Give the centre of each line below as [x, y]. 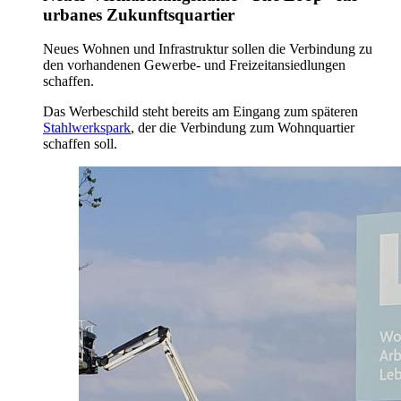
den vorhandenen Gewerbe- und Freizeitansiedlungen [194, 65]
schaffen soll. [80, 144]
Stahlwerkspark [87, 128]
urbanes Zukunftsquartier [139, 14]
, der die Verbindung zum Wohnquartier [243, 128]
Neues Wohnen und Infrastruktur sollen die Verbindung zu [208, 49]
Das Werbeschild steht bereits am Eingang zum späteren [200, 112]
